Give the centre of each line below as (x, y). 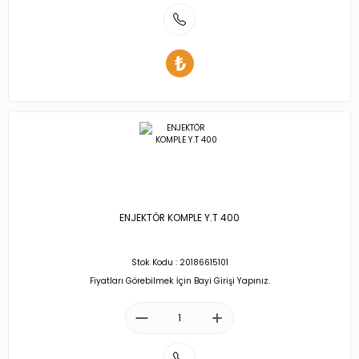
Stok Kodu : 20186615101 (179, 263)
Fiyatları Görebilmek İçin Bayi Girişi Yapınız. (179, 280)
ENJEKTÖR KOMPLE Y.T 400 (179, 218)
